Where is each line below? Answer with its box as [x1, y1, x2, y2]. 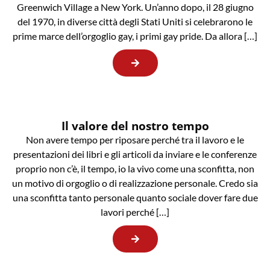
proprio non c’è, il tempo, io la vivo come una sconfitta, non [16, 163, 254, 175]
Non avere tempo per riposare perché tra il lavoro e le [26, 134, 244, 146]
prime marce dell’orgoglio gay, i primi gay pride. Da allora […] [13, 30, 257, 42]
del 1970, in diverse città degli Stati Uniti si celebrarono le [17, 16, 253, 28]
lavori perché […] [101, 206, 169, 218]
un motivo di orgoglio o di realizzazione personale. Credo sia [12, 177, 258, 189]
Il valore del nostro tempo [61, 118, 209, 134]
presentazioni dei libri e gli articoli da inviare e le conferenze [13, 148, 257, 160]
